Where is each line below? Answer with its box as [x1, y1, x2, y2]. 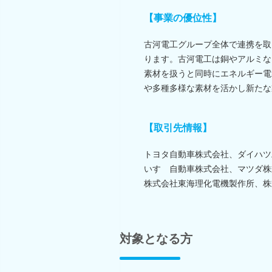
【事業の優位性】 [144, 12, 222, 23]
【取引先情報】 [144, 122, 212, 133]
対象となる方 [120, 231, 192, 245]
